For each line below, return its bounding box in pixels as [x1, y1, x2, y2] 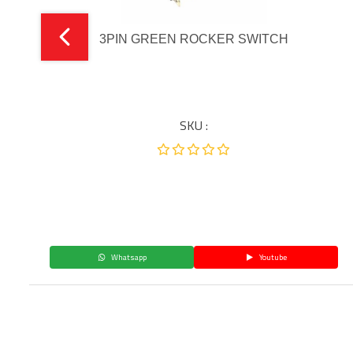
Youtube [257, 250, 287, 266]
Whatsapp [109, 250, 147, 266]
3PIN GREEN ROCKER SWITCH [99, 32, 288, 46]
